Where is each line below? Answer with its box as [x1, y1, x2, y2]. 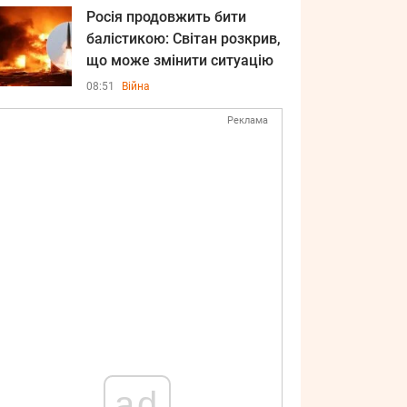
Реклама [227, 114, 268, 126]
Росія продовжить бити [86, 8, 246, 25]
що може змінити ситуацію [86, 52, 273, 69]
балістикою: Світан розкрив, [86, 30, 281, 47]
